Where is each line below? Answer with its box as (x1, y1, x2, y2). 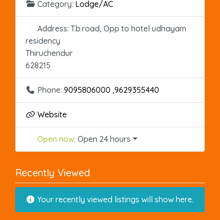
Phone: (37, 84, 64, 95)
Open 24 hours (78, 134, 131, 144)
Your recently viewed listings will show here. (35, 194, 193, 204)
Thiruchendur (26, 48, 73, 58)
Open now (37, 134, 74, 144)
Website (37, 109, 67, 119)
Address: (37, 23, 71, 33)
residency (26, 35, 60, 46)
